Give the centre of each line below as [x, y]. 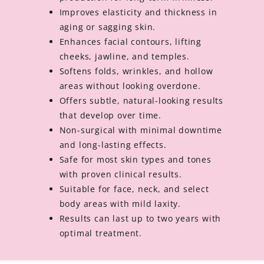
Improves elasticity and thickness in [138, 12]
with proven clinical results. [121, 174]
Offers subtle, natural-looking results [141, 101]
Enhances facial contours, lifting [130, 42]
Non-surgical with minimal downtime [141, 130]
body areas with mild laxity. [120, 204]
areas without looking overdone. [130, 86]
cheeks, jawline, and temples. [124, 57]
